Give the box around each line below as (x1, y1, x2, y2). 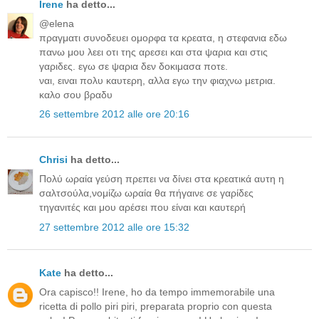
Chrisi (39, 154, 68, 166)
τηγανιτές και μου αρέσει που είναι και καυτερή (39, 202, 246, 214)
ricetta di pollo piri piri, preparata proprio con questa (39, 300, 272, 312)
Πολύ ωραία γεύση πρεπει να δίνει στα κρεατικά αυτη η (39, 173, 284, 185)
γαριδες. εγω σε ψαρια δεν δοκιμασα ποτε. (39, 60, 228, 72)
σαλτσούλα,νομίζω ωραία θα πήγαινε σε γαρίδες (39, 187, 253, 199)
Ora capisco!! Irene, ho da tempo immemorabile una (39, 286, 275, 298)
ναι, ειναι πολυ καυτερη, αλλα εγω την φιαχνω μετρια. (39, 74, 276, 86)
